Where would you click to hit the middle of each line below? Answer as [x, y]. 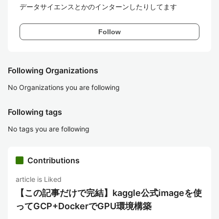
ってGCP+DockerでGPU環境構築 [84, 206]
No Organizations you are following [64, 87]
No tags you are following [49, 129]
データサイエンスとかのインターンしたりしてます [98, 7]
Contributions [54, 160]
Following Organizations [53, 70]
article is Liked [39, 179]
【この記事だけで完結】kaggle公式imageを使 [109, 193]
